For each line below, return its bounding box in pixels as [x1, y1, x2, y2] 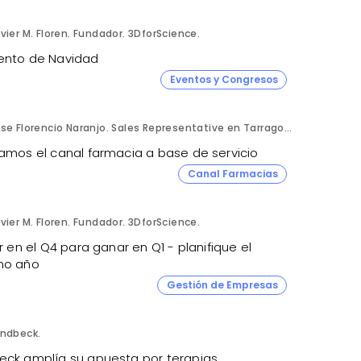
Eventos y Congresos [169, 72, 278, 86]
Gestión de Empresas [166, 277, 278, 292]
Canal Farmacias [187, 166, 278, 180]
